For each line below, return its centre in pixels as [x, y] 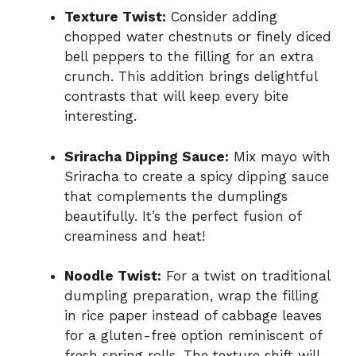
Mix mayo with [280, 156]
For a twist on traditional [246, 276]
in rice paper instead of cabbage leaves [193, 316]
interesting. [101, 116]
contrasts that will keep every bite [176, 97]
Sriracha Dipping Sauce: [147, 156]
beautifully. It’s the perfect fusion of [183, 216]
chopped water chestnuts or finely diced [198, 37]
